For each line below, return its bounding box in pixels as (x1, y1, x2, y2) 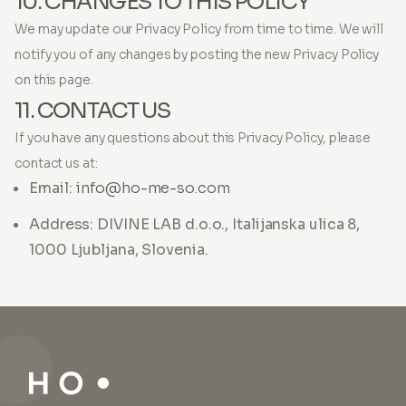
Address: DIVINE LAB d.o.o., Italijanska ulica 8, (29, 215, 361, 234)
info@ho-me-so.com (75, 179, 230, 198)
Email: (29, 179, 76, 198)
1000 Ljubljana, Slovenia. (29, 240, 208, 259)
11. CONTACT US (14, 97, 170, 124)
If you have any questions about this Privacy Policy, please (14, 130, 372, 146)
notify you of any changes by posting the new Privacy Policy (14, 46, 380, 63)
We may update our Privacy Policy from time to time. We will (14, 21, 384, 37)
